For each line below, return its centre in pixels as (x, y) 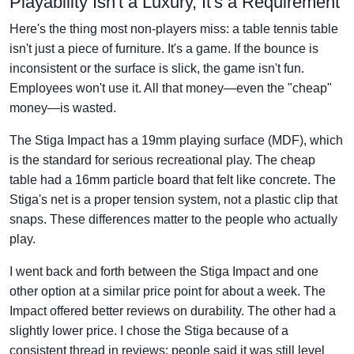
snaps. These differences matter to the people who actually (173, 219)
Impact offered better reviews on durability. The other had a (173, 311)
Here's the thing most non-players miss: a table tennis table (174, 28)
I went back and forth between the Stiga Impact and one (164, 271)
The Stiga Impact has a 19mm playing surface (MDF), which (176, 140)
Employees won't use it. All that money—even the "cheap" (171, 88)
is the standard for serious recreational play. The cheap (162, 160)
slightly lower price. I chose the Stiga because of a (149, 330)
